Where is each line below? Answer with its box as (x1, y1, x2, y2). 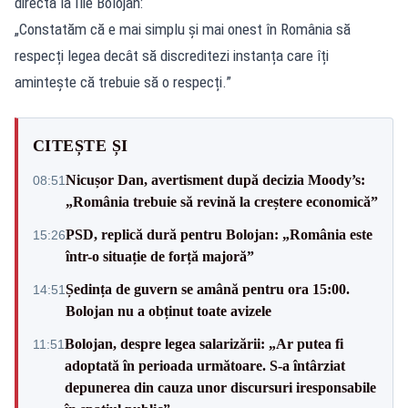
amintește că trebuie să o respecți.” (15, 73, 231, 91)
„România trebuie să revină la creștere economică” (66, 194, 378, 209)
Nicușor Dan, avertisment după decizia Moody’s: (66, 172, 365, 188)
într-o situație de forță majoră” (66, 249, 254, 264)
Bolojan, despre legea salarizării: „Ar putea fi (65, 336, 343, 352)
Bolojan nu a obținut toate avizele (66, 303, 271, 319)
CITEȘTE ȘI (33, 137, 128, 155)
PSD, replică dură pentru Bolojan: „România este (66, 227, 372, 242)
